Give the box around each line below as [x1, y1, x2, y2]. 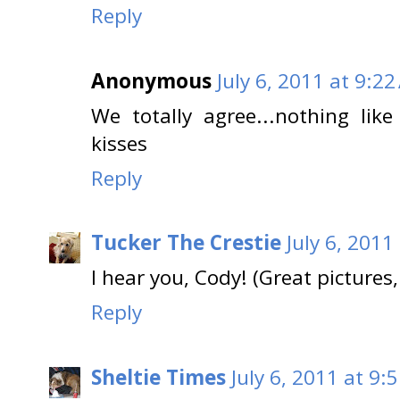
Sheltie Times [91, 362, 226, 391]
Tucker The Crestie [91, 229, 281, 257]
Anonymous [91, 66, 212, 95]
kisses [91, 129, 147, 157]
